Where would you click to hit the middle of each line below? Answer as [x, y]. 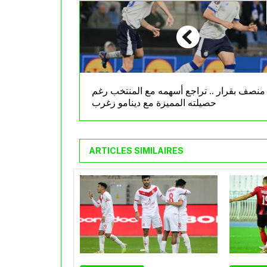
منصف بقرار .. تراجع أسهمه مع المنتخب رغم [178, 91]
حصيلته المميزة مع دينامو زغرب [154, 103]
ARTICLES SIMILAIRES [136, 151]
